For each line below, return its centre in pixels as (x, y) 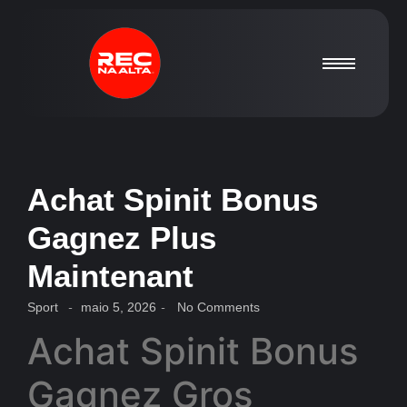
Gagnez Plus (122, 238)
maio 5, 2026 (119, 307)
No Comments (217, 307)
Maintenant (110, 276)
